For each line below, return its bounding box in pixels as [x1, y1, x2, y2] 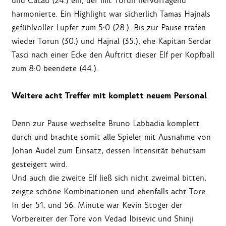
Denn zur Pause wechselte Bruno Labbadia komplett [12, 118, 200, 129]
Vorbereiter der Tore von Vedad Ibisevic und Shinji [12, 213, 194, 224]
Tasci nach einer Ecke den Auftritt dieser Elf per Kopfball [12, 49, 214, 61]
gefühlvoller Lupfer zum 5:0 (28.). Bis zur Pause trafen [12, 22, 206, 33]
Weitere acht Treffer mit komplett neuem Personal [12, 90, 207, 102]
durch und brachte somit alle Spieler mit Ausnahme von [12, 132, 211, 143]
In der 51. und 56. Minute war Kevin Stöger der [12, 200, 183, 211]
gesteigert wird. [12, 159, 68, 170]
